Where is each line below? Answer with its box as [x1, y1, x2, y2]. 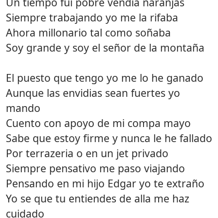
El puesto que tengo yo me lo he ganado [6, 70, 203, 85]
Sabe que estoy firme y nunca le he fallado [6, 130, 212, 145]
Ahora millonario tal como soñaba [6, 25, 171, 39]
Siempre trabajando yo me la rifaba [6, 10, 178, 24]
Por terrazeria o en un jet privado [6, 145, 168, 160]
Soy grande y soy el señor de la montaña [6, 40, 204, 54]
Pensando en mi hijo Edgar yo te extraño [6, 176, 204, 190]
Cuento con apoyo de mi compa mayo [6, 115, 191, 130]
